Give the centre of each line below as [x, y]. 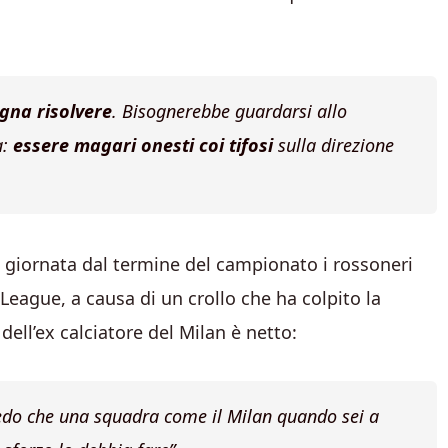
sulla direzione [333, 145]
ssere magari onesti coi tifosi [148, 145]
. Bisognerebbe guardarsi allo [229, 111]
